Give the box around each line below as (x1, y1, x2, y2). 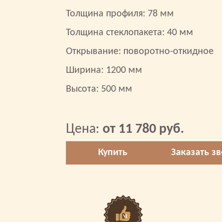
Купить (98, 148, 128, 158)
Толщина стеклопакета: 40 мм (66, 28, 193, 38)
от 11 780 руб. (103, 122, 184, 136)
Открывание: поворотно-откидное (66, 47, 214, 56)
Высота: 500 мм (66, 84, 132, 94)
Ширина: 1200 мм (66, 65, 142, 75)
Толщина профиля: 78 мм (66, 9, 174, 19)
